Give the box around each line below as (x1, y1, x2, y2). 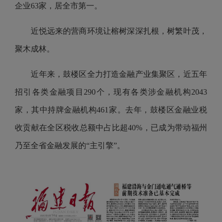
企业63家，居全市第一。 (15, 1, 104, 10)
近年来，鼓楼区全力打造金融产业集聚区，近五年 (15, 70, 207, 78)
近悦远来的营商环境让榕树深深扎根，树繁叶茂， (15, 27, 207, 35)
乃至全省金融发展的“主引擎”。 (15, 141, 127, 150)
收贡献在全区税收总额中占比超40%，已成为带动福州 (15, 123, 207, 132)
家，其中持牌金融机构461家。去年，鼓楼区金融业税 (15, 106, 207, 114)
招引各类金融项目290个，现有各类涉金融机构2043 (15, 88, 207, 96)
